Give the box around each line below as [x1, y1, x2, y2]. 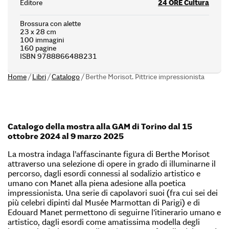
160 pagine [20, 43, 56, 53]
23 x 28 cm [20, 27, 56, 37]
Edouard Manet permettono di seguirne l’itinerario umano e [8, 207, 221, 218]
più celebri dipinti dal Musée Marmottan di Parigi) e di [8, 197, 200, 208]
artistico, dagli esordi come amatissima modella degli [8, 217, 200, 227]
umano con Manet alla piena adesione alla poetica [8, 178, 186, 189]
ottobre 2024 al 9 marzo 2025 [8, 131, 124, 142]
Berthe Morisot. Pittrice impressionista [85, 72, 204, 82]
